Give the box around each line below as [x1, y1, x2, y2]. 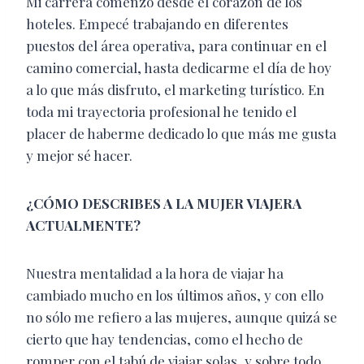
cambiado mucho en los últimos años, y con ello [26, 286, 323, 305]
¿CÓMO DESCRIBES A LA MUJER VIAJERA [26, 194, 301, 213]
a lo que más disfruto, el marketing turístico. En [26, 80, 325, 99]
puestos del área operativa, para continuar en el [26, 37, 327, 55]
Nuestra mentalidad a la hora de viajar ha [26, 264, 284, 283]
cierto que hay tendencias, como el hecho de [26, 330, 303, 349]
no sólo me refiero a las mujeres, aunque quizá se [26, 308, 337, 327]
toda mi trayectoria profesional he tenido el [26, 102, 297, 121]
